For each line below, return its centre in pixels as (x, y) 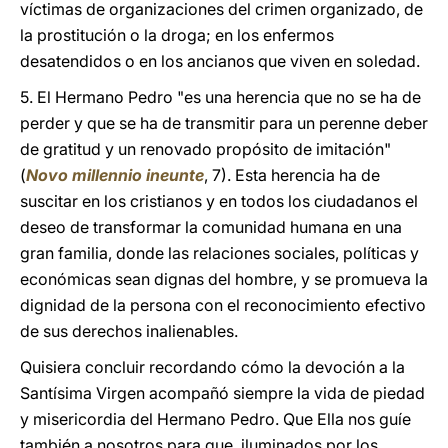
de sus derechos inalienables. (129, 331)
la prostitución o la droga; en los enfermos (177, 35)
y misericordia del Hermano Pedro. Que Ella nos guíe (215, 419)
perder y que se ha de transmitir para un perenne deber (224, 123)
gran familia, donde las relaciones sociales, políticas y (219, 253)
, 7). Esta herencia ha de (292, 175)
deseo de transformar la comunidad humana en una (211, 227)
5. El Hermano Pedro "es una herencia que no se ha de (220, 97)
